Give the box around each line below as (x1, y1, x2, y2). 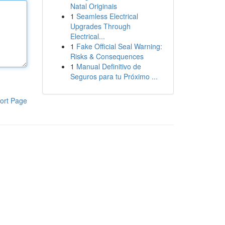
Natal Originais (70, 1, 117, 11)
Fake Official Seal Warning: (76, 41, 162, 51)
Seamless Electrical (76, 11, 138, 21)
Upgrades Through (70, 21, 131, 31)
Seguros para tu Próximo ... (70, 71, 158, 81)
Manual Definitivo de (76, 61, 141, 71)
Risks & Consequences (70, 51, 144, 61)
